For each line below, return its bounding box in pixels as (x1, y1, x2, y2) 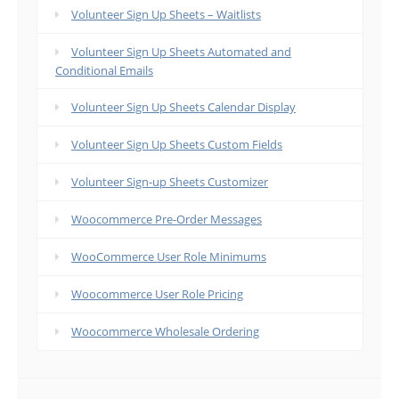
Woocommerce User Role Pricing (71, 286, 243, 303)
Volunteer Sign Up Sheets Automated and (71, 44, 291, 61)
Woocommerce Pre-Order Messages (71, 211, 262, 228)
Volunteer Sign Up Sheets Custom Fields (71, 136, 282, 153)
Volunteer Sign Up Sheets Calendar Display (71, 99, 296, 116)
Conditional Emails (55, 62, 153, 79)
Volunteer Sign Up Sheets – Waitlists (71, 6, 261, 23)
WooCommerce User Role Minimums (71, 248, 266, 265)
